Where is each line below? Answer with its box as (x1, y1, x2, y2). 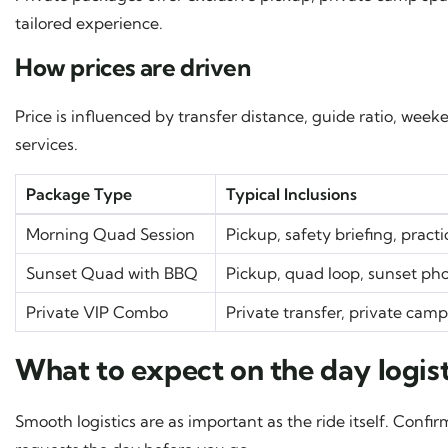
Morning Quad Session (26, 223, 195, 244)
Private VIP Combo (26, 301, 168, 322)
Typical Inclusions (226, 183, 357, 204)
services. (15, 133, 78, 154)
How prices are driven (15, 51, 251, 82)
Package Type (26, 183, 132, 204)
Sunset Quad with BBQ (26, 262, 198, 283)
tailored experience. (15, 12, 163, 33)
